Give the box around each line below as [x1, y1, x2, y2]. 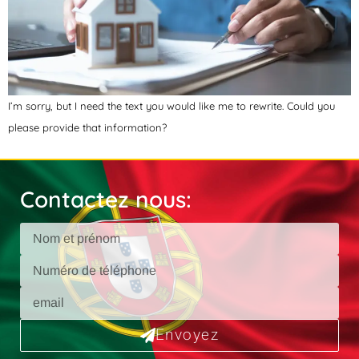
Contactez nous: [20, 184, 192, 213]
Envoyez [155, 323, 220, 346]
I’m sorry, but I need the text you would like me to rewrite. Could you [8, 99, 335, 113]
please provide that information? [8, 121, 167, 135]
